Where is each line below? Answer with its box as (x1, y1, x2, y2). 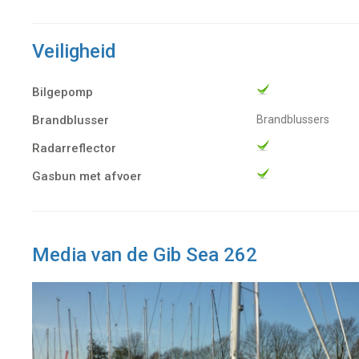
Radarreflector (32, 140, 116, 155)
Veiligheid (32, 39, 116, 63)
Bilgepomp (32, 84, 93, 99)
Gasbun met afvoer (32, 168, 142, 184)
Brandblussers (264, 112, 329, 126)
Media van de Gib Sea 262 (32, 243, 257, 266)
